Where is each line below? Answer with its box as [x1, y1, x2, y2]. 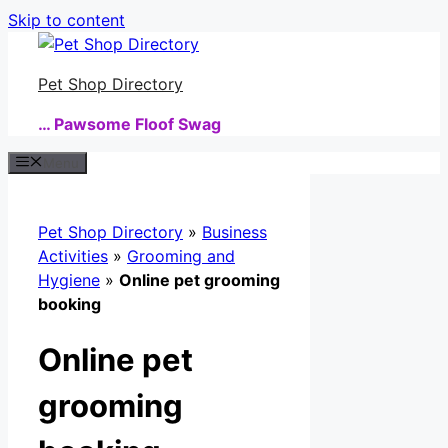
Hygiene [38, 270, 100, 291]
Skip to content [8, 10, 125, 30]
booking [38, 294, 101, 315]
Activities [38, 246, 108, 267]
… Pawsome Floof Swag [38, 114, 221, 134]
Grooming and [127, 246, 235, 267]
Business [202, 222, 267, 243]
